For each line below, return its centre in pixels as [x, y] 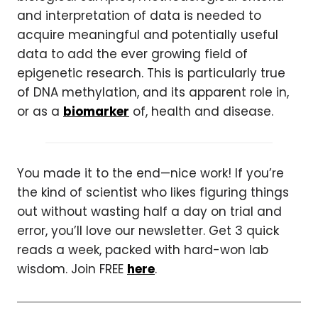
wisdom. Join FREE [72, 269]
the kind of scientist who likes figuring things [153, 192]
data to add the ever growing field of [132, 54]
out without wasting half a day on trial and [149, 212]
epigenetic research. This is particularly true [151, 73]
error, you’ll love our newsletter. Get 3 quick [148, 231]
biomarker [96, 111]
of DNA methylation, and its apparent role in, [153, 92]
